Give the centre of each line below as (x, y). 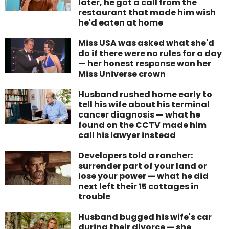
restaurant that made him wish (147, 12)
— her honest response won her (145, 63)
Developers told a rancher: (136, 155)
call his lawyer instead (127, 135)
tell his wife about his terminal (144, 104)
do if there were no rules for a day (150, 53)
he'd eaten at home (121, 22)
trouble (95, 196)
